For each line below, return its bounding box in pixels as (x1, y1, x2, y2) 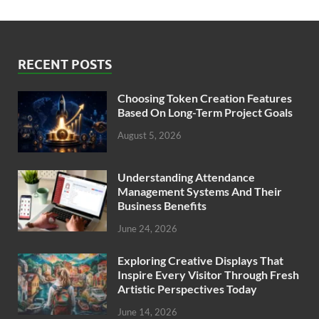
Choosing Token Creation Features (117, 90, 292, 105)
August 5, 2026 (117, 129, 182, 141)
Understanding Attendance (117, 170, 255, 184)
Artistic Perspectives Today (117, 281, 257, 296)
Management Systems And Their (117, 184, 282, 199)
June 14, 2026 (117, 305, 177, 318)
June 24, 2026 (117, 222, 177, 234)
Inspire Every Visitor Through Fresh (117, 267, 299, 281)
